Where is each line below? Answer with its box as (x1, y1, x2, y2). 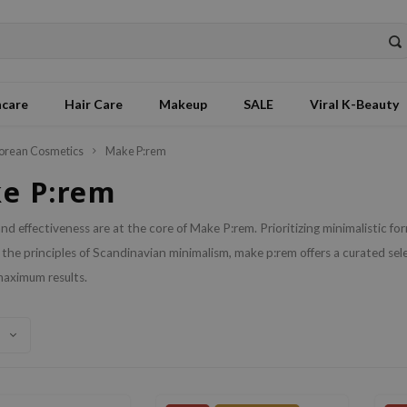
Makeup (159, 95, 207, 112)
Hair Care (65, 95, 123, 112)
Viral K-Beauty (310, 95, 399, 112)
